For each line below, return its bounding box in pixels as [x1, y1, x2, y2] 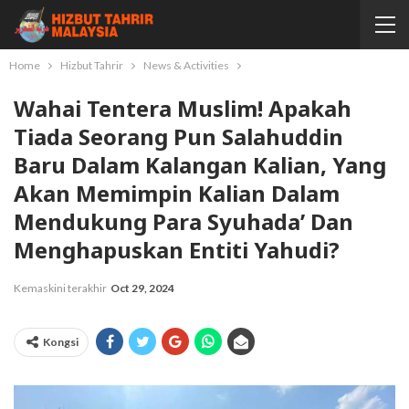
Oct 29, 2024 [110, 281, 174, 295]
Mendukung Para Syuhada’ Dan [14, 206, 353, 236]
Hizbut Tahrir [60, 58, 123, 72]
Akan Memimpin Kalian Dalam [14, 178, 340, 208]
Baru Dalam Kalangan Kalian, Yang [14, 150, 386, 180]
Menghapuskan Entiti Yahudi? [14, 235, 340, 265]
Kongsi [43, 335, 79, 349]
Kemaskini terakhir [14, 281, 109, 295]
